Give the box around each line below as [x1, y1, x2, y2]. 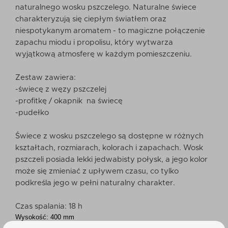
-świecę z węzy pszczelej [15, 85, 106, 93]
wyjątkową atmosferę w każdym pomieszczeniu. [15, 50, 192, 58]
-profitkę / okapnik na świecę [15, 97, 123, 105]
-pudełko [15, 109, 49, 117]
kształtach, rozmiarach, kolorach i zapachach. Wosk [15, 144, 203, 152]
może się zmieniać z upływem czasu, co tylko [15, 167, 179, 175]
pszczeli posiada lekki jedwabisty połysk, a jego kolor [15, 156, 208, 163]
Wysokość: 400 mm [15, 213, 74, 221]
